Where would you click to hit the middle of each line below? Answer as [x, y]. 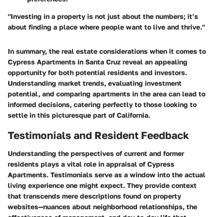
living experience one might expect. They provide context [102, 186]
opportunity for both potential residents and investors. [97, 72]
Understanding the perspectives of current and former [96, 154]
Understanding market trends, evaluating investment [95, 83]
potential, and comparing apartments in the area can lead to [107, 93]
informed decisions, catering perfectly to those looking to [102, 104]
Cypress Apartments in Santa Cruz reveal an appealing [98, 62]
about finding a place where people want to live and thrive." [106, 27]
